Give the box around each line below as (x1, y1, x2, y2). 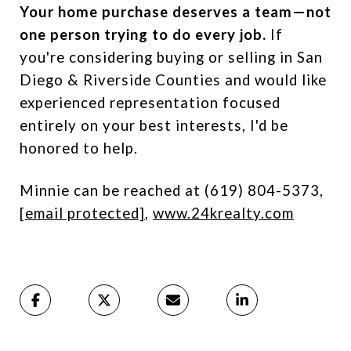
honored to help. (20, 139, 138, 157)
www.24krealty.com (153, 204, 294, 222)
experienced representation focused (20, 94, 280, 111)
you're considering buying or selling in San (20, 49, 323, 66)
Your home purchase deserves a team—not (20, 3, 331, 20)
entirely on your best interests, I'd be (20, 117, 288, 134)
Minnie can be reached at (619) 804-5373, (20, 182, 324, 199)
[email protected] (20, 204, 145, 222)
